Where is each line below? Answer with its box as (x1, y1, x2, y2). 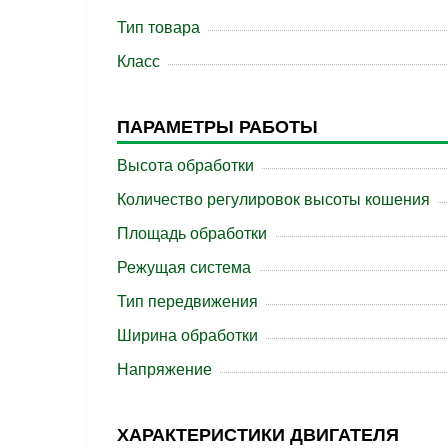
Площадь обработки (117, 225, 267, 243)
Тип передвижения (117, 293, 258, 311)
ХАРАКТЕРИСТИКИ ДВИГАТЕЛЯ (117, 425, 399, 446)
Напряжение (117, 361, 212, 379)
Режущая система (117, 259, 251, 277)
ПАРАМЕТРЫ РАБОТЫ (117, 117, 318, 138)
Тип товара (117, 19, 200, 37)
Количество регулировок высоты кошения (117, 191, 430, 209)
